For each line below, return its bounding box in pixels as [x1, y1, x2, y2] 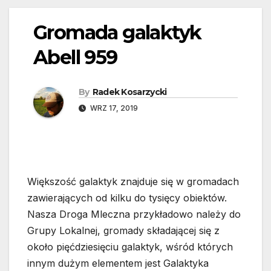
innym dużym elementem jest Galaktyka [27, 257, 209, 270]
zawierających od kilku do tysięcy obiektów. [27, 192, 227, 204]
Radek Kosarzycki [92, 87, 167, 98]
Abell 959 [33, 45, 117, 70]
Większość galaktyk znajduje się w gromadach [27, 175, 239, 188]
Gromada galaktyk [33, 21, 201, 45]
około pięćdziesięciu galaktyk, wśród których [27, 241, 233, 253]
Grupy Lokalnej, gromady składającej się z [27, 224, 220, 237]
